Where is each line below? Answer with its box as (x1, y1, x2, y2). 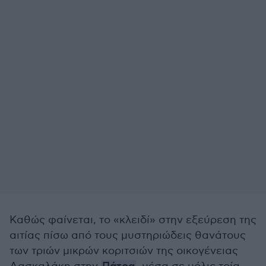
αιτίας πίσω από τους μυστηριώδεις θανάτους (9, 229, 246, 242)
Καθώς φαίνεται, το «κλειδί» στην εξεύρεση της (9, 214, 256, 226)
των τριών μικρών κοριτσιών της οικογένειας (9, 245, 238, 257)
